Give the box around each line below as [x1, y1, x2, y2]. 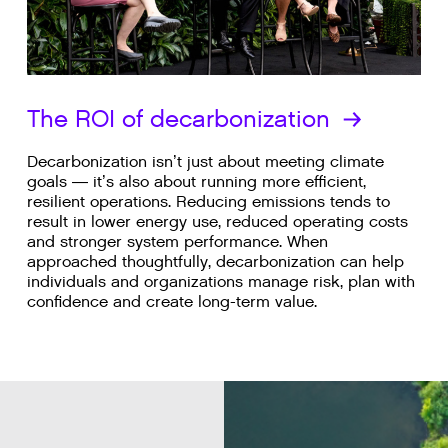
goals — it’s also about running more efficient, [26, 171, 366, 193]
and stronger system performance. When [26, 231, 328, 253]
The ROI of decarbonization [26, 103, 337, 136]
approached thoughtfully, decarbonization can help [26, 251, 404, 273]
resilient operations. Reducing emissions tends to [26, 191, 390, 213]
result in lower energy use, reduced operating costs [26, 211, 408, 233]
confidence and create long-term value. [26, 291, 317, 313]
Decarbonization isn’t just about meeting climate [26, 151, 384, 173]
